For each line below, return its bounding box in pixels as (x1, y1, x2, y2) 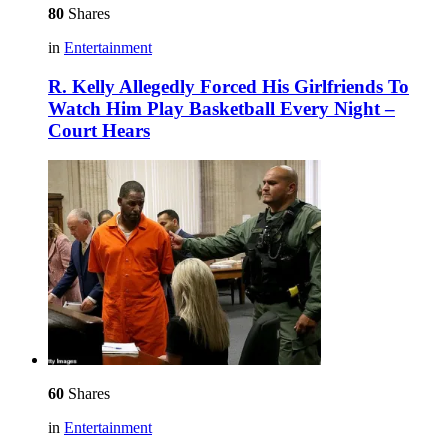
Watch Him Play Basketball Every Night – (48, 97, 395, 119)
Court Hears (48, 119, 150, 141)
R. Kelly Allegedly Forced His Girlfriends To (48, 75, 409, 97)
